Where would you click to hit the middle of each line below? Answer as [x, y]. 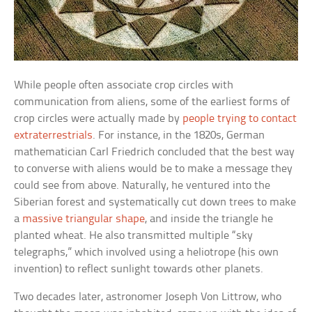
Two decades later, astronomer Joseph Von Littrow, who [148, 297]
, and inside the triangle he [209, 219]
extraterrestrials [54, 136]
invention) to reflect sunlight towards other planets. [139, 270]
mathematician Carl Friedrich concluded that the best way [155, 153]
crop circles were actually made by [99, 119]
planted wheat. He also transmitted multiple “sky [134, 236]
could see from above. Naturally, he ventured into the [142, 186]
